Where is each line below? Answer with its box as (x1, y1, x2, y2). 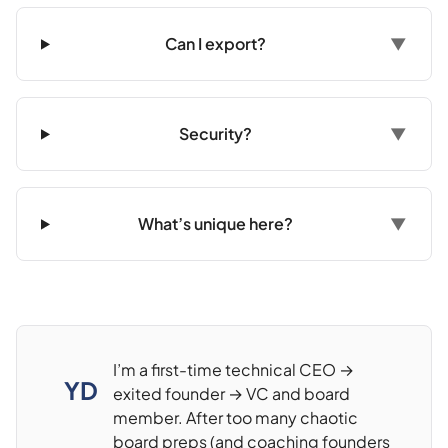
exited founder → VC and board (113, 383, 350, 405)
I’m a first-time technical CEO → (113, 359, 354, 381)
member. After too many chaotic (113, 407, 358, 429)
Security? (179, 123, 253, 145)
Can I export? (165, 33, 267, 55)
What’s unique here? (138, 213, 294, 235)
